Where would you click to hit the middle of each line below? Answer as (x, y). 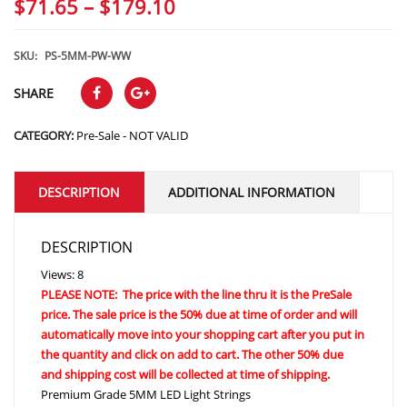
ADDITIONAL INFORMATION (252, 192)
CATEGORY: (45, 135)
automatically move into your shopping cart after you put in (203, 334)
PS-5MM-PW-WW (88, 55)
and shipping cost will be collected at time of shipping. (185, 374)
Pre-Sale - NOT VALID (132, 135)
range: (204, 32)
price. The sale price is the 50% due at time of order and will (199, 314)
